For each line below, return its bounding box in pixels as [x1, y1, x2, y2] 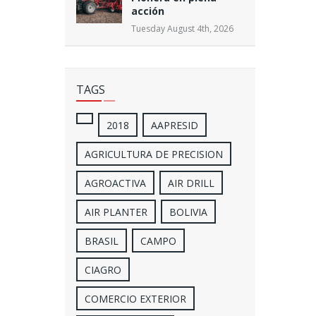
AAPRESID [150, 119, 198, 133]
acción [130, 4, 164, 18]
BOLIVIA [169, 205, 207, 219]
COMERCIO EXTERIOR [84, 292, 186, 306]
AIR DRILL [167, 176, 214, 190]
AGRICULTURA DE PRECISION [84, 147, 223, 162]
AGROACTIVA [84, 176, 146, 190]
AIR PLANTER [84, 205, 147, 219]
